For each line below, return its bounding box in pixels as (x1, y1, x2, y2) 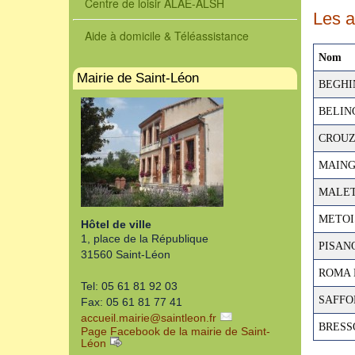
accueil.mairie (81, 311, 150, 324)
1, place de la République (81, 232, 208, 245)
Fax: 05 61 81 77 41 (81, 296, 182, 308)
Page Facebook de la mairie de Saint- (81, 325, 270, 338)
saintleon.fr (161, 311, 216, 324)
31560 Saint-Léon (81, 248, 170, 261)
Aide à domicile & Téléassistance (85, 28, 249, 44)
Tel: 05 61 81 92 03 (81, 280, 177, 292)
